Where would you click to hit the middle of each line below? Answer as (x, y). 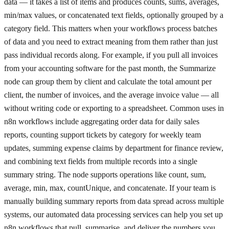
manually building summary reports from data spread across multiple (114, 201)
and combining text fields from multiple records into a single (101, 162)
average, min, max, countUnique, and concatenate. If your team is (110, 188)
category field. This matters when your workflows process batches (111, 29)
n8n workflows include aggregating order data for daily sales (102, 122)
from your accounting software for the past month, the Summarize (110, 68)
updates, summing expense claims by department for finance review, (114, 148)
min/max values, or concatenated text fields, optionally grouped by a (114, 15)
